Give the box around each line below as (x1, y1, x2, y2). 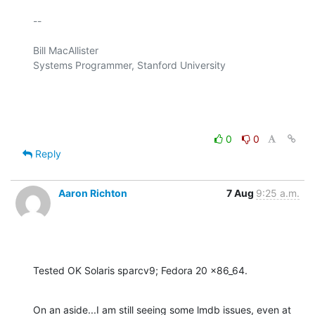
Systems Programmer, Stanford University (33, 58, 226, 71)
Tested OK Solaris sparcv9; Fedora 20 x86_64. (33, 264, 247, 276)
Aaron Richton (58, 186, 127, 199)
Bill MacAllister (33, 44, 98, 56)
